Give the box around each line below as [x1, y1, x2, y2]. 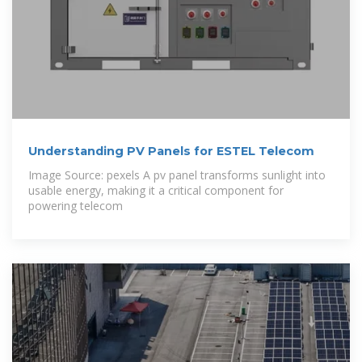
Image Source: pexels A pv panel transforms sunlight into [28, 166, 326, 183]
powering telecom [28, 197, 123, 213]
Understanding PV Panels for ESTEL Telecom [28, 143, 314, 158]
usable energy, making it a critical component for [28, 182, 284, 198]
